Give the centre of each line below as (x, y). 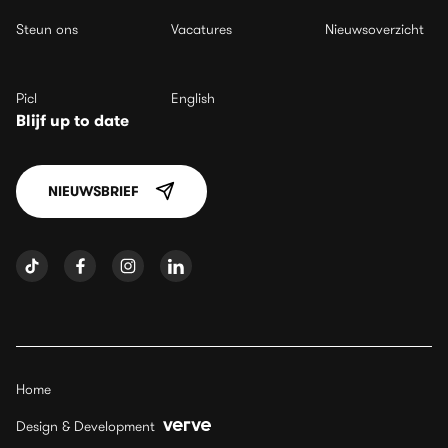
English (192, 97)
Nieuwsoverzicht (375, 28)
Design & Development (85, 425)
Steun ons (47, 28)
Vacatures (201, 28)
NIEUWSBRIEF (93, 190)
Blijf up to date (72, 120)
